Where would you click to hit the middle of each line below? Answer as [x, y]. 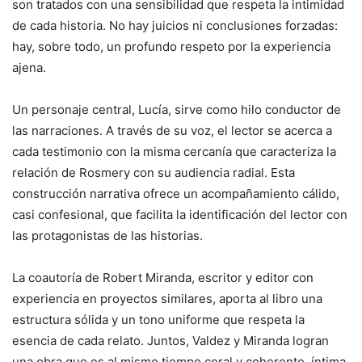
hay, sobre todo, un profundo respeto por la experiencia [171, 47]
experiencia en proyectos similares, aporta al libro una [167, 299]
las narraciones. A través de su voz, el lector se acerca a [172, 131]
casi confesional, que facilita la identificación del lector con [180, 215]
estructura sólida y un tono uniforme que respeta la [158, 320]
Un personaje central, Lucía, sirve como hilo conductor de [177, 110]
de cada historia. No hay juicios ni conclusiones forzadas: [175, 26]
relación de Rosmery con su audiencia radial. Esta [154, 173]
